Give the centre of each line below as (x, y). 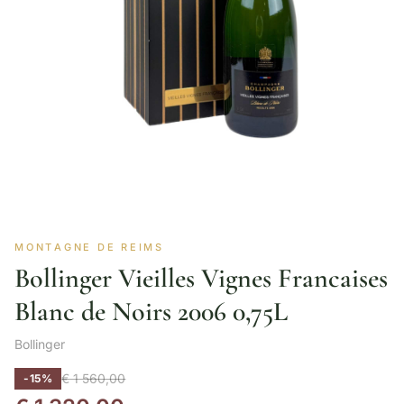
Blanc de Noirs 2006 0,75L (151, 312)
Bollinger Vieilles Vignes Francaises (201, 278)
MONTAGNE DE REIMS (89, 247)
